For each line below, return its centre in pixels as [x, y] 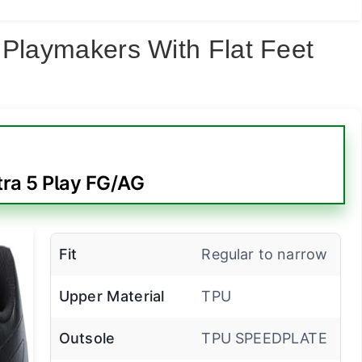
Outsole [87, 339]
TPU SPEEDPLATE [264, 339]
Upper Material [112, 297]
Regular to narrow [265, 255]
